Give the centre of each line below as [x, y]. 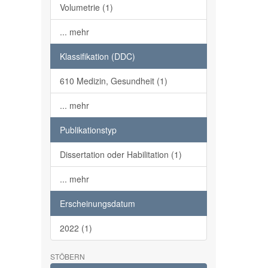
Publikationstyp [88, 130]
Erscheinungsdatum [97, 203]
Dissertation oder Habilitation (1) [121, 154]
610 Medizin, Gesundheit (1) [113, 81]
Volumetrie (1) [86, 7]
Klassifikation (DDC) [97, 56]
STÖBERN [67, 256]
